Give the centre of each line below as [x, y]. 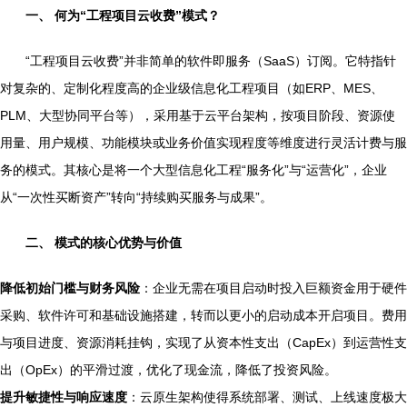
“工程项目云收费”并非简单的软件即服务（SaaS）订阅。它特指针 [211, 60]
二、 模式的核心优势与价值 [104, 242]
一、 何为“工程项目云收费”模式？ [123, 15]
